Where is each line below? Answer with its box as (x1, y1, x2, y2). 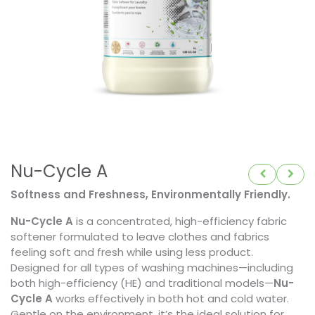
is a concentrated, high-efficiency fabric (73, 214, 287, 229)
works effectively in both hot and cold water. (53, 291, 289, 307)
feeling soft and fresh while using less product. (11, 245, 253, 260)
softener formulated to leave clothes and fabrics (11, 229, 269, 245)
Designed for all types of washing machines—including (11, 260, 293, 276)
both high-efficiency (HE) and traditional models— (11, 276, 274, 291)
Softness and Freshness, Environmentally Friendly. (11, 187, 290, 202)
